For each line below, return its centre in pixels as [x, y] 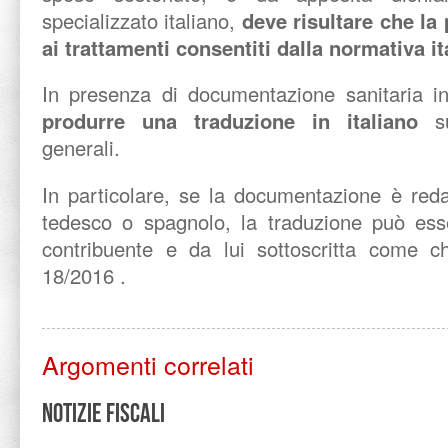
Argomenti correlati [148, 364]
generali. [84, 147]
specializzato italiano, [142, 20]
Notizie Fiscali [103, 413]
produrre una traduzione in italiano [230, 120]
